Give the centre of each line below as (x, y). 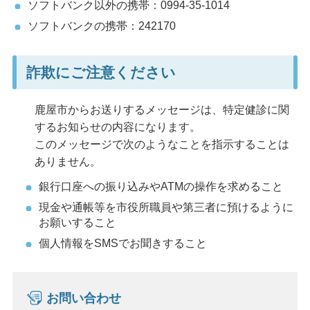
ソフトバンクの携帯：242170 (101, 26)
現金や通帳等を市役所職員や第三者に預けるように (166, 207)
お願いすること (77, 222)
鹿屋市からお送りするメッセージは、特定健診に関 (162, 109)
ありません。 (67, 161)
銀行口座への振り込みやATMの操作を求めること (161, 186)
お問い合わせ (83, 298)
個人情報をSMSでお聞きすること (122, 243)
